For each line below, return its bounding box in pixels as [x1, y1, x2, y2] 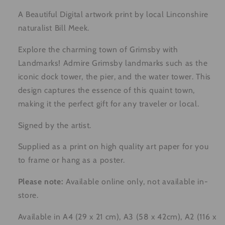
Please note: [18, 177, 64, 186]
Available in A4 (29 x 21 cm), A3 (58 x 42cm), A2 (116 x [18, 211, 216, 221]
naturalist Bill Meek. [18, 23, 89, 33]
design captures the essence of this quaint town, [18, 85, 195, 95]
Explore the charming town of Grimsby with [18, 44, 178, 54]
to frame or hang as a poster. [18, 155, 126, 165]
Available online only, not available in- [63, 177, 208, 186]
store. [18, 190, 39, 200]
